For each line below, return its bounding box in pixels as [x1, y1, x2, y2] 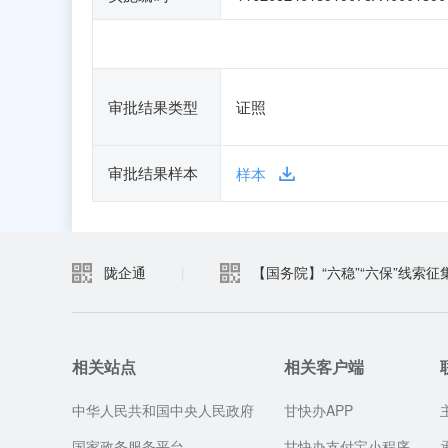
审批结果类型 [108, 96, 198, 117]
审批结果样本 [108, 162, 198, 183]
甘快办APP [284, 400, 353, 420]
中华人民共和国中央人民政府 [72, 400, 254, 420]
